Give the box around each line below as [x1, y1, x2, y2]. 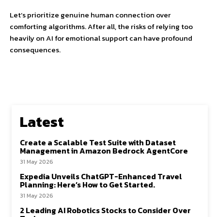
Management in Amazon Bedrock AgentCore [20, 144, 188, 156]
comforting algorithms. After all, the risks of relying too [10, 20, 193, 32]
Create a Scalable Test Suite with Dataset [20, 136, 176, 148]
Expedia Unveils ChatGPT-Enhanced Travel [20, 170, 182, 182]
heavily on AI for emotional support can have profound [10, 32, 192, 44]
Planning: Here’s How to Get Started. [20, 178, 155, 190]
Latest [20, 110, 64, 133]
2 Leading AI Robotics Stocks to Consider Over [20, 204, 191, 216]
